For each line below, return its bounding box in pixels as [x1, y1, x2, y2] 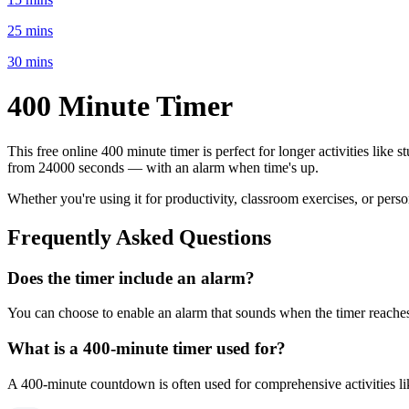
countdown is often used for [90, 375, 251, 392]
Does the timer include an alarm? [7, 267, 255, 288]
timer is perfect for [170, 142, 278, 159]
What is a [7, 338, 83, 358]
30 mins [7, 53, 53, 69]
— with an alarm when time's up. [124, 159, 319, 175]
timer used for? [173, 338, 286, 358]
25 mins [7, 22, 53, 38]
